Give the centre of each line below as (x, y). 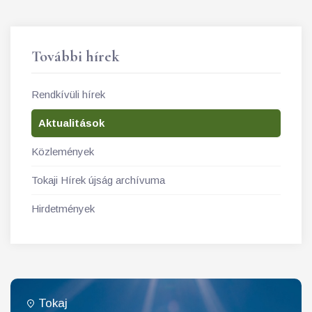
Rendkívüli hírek (68, 94)
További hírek (75, 56)
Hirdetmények (63, 209)
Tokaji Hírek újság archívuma (98, 180)
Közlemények (63, 151)
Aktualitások (71, 123)
